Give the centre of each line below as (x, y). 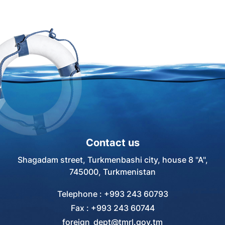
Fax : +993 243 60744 (113, 208)
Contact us (113, 143)
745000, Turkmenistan (113, 172)
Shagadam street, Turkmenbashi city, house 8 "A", (113, 160)
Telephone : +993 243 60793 (113, 194)
